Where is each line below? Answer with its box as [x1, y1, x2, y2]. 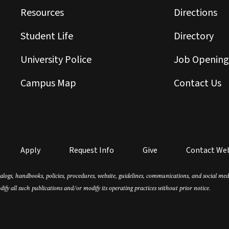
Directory [173, 29, 214, 43]
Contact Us [173, 76, 221, 90]
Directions [173, 6, 217, 20]
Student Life [20, 29, 73, 43]
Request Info [68, 145, 114, 156]
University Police [20, 53, 91, 67]
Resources [20, 6, 64, 20]
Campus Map [20, 76, 76, 90]
